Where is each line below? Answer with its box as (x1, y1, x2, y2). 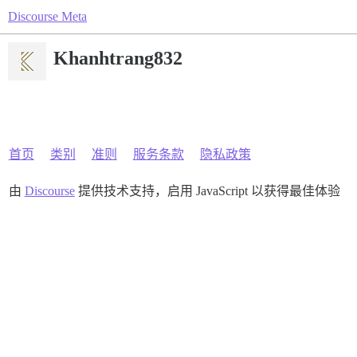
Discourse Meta (8, 10, 87, 23)
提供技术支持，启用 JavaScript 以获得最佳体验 (74, 184, 340, 198)
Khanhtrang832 (53, 47, 182, 69)
